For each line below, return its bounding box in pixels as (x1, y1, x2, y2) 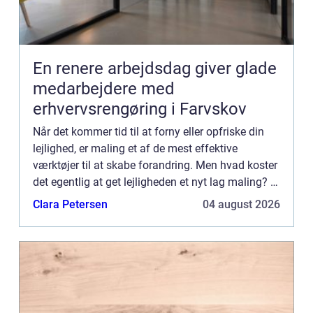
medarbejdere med (33, 78, 175, 99)
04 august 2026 (203, 197, 280, 211)
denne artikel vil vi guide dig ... (33, 191, 180, 205)
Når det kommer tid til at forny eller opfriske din (33, 124, 264, 138)
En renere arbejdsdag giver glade (33, 58, 277, 78)
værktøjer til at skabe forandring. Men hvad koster (33, 158, 277, 172)
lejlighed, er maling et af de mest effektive (33, 141, 238, 155)
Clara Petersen (33, 197, 108, 211)
